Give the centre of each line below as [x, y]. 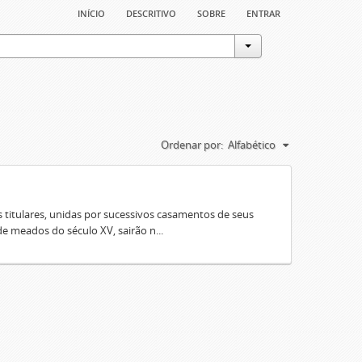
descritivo [151, 12]
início [91, 12]
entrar [263, 12]
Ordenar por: [192, 145]
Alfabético [252, 145]
